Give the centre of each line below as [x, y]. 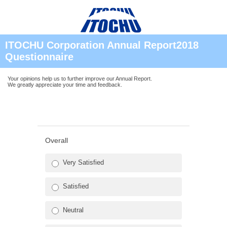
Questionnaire [39, 57]
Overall [56, 140]
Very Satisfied [83, 162]
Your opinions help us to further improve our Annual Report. [80, 79]
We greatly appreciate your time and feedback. [65, 85]
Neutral [73, 210]
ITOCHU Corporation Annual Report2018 [102, 45]
